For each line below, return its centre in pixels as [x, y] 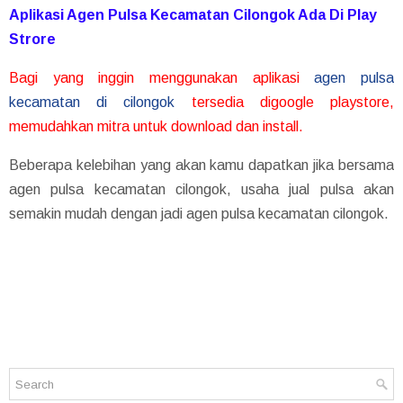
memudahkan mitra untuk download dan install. [156, 127]
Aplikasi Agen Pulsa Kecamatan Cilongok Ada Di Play [193, 15]
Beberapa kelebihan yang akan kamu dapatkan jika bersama [201, 166]
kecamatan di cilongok [92, 103]
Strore [32, 40]
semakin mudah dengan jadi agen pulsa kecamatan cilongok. [199, 214]
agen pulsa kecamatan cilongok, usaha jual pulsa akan [201, 190]
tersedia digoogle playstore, [285, 103]
